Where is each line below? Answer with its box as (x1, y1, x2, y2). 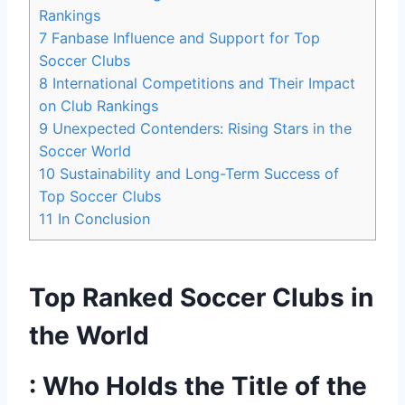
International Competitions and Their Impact (48, 73, 355, 92)
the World (29, 319, 149, 351)
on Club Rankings (39, 96, 158, 115)
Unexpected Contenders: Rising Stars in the (48, 118, 352, 137)
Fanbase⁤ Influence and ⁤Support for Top (47, 28, 320, 47)
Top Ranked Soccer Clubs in (29, 281, 373, 313)
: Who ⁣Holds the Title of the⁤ (29, 370, 367, 401)
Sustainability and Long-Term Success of (55, 164, 339, 183)
